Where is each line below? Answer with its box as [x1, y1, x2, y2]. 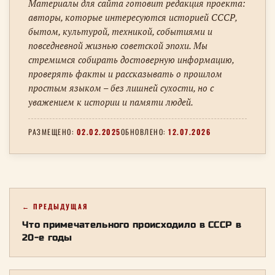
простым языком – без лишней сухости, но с [28, 82, 214, 94]
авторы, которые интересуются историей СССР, [28, 11, 237, 23]
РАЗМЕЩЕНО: [28, 126, 77, 137]
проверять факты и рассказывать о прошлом [28, 68, 222, 80]
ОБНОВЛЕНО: [120, 126, 168, 137]
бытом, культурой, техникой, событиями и [28, 25, 212, 37]
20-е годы [22, 231, 72, 243]
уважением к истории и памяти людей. [28, 96, 193, 108]
